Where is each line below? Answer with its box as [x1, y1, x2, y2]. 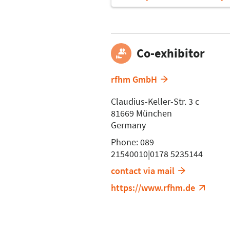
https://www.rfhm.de [111, 181, 195, 194]
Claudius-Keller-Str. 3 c [111, 95, 199, 107]
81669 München [111, 107, 172, 119]
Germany [111, 119, 146, 131]
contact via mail [111, 164, 175, 177]
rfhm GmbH [111, 73, 157, 85]
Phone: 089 [111, 136, 154, 148]
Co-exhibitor [137, 45, 205, 61]
